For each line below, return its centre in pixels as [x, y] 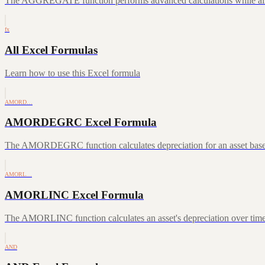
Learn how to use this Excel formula [72, 73]
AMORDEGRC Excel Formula [81, 122]
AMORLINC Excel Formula [74, 195]
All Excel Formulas [51, 50]
